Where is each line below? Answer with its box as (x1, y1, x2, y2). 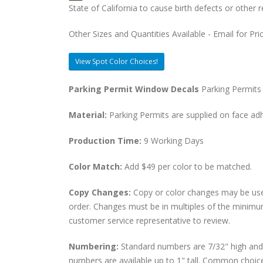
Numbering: (69, 241, 121, 252)
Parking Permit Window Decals (69, 83, 201, 95)
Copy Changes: (69, 187, 133, 198)
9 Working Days (144, 135, 204, 146)
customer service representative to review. (69, 215, 230, 226)
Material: (69, 109, 109, 120)
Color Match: (69, 161, 124, 172)
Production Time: (69, 135, 144, 146)
